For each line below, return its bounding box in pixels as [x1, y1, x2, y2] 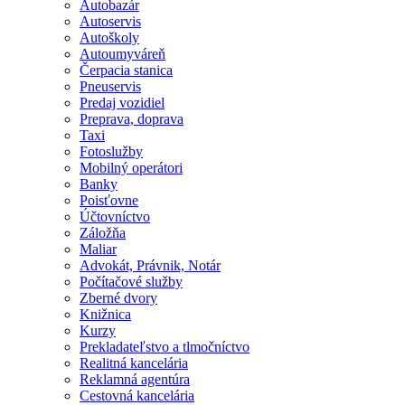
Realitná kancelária [80, 354, 188, 371]
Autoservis [80, 13, 141, 29]
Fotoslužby [80, 143, 143, 159]
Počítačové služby [80, 273, 183, 289]
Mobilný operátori [80, 159, 183, 175]
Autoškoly [80, 29, 139, 45]
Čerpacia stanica [80, 61, 173, 78]
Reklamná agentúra [80, 371, 190, 387]
